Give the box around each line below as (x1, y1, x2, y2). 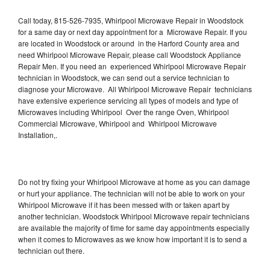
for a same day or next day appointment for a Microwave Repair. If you (18, 26, 247, 37)
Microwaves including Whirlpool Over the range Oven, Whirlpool (18, 106, 229, 117)
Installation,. (18, 129, 59, 140)
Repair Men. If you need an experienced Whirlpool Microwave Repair (18, 60, 246, 71)
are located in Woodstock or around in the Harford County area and (18, 37, 239, 48)
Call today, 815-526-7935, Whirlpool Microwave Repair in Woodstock (18, 14, 243, 25)
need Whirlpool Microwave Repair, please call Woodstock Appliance (18, 49, 241, 60)
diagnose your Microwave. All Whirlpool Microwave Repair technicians (18, 83, 252, 94)
